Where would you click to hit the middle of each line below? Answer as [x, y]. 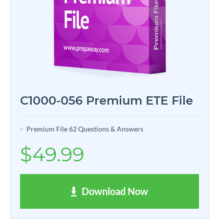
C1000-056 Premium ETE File [107, 100]
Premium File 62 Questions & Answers [85, 129]
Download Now [115, 191]
